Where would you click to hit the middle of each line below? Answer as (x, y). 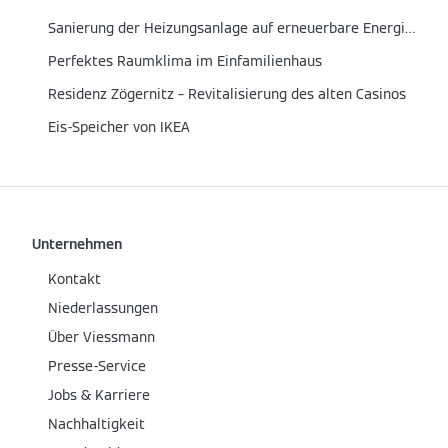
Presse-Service (97, 366)
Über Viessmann (101, 337)
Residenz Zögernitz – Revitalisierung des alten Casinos (227, 94)
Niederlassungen (103, 308)
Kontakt (74, 279)
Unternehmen (77, 244)
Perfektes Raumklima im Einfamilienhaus (185, 61)
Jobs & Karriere (99, 395)
